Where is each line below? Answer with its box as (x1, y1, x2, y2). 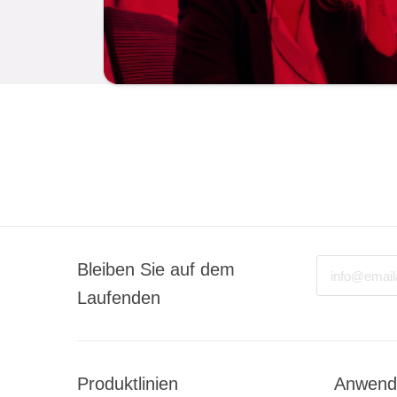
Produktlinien (77, 374, 178, 394)
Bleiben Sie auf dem (77, 260, 235, 280)
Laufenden (77, 288, 160, 308)
